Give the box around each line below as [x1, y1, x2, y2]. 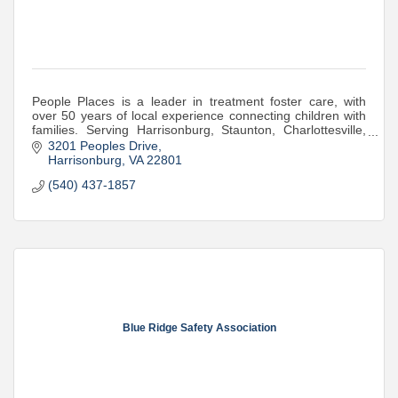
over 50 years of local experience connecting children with [32, 107, 366, 123]
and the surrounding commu [32, 136, 191, 151]
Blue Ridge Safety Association [122, 321, 276, 334]
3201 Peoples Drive [47, 139, 158, 154]
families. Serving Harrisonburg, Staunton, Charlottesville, [32, 122, 366, 137]
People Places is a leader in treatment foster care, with [32, 93, 366, 108]
